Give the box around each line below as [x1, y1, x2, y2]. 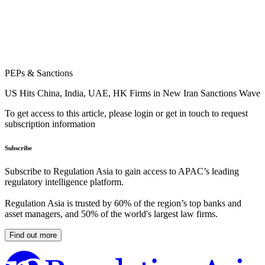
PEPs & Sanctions [5, 68, 73, 79]
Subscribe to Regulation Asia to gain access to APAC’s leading [5, 166, 239, 177]
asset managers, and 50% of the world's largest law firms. [5, 209, 218, 219]
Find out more [9, 231, 57, 240]
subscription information [5, 119, 95, 130]
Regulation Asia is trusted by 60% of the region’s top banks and [5, 198, 241, 209]
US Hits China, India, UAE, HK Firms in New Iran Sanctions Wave [5, 88, 260, 99]
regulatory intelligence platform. [5, 177, 124, 188]
